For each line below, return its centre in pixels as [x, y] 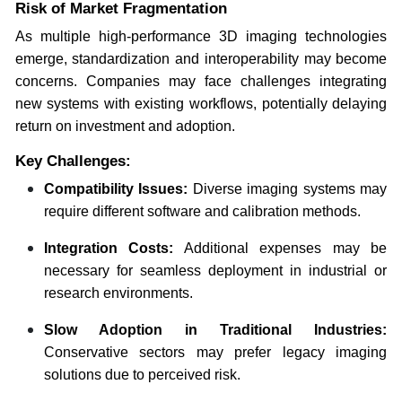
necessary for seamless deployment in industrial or [215, 270]
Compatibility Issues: [116, 188]
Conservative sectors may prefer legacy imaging [215, 352]
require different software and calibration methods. [202, 211]
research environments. [118, 293]
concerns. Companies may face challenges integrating [201, 81]
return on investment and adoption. [125, 126]
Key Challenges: [73, 161]
